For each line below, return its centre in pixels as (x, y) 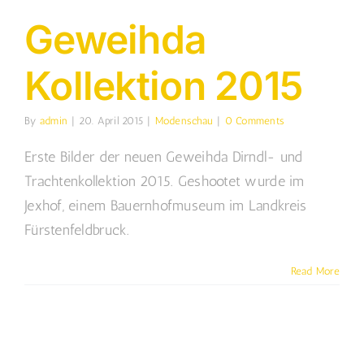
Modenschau (184, 121)
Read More (315, 271)
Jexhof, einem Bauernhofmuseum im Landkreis (166, 206)
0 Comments (255, 121)
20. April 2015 (111, 121)
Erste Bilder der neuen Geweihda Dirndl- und (164, 157)
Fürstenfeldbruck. (77, 230)
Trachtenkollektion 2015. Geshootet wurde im (165, 182)
